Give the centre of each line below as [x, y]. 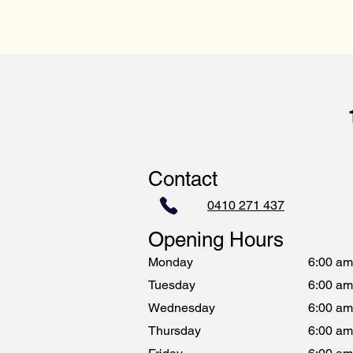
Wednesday [182, 308]
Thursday [175, 331]
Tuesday [172, 285]
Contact [183, 179]
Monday [171, 262]
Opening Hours [216, 240]
